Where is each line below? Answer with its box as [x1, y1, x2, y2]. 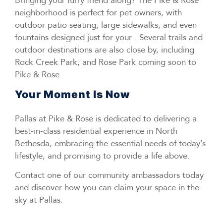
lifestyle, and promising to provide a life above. [15, 150, 190, 162]
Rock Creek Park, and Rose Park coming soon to [15, 56, 196, 68]
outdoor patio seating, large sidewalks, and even [15, 19, 197, 31]
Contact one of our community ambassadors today [15, 169, 204, 181]
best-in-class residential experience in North [15, 125, 177, 137]
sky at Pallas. [15, 194, 65, 206]
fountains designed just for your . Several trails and [15, 31, 203, 43]
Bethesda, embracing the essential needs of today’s [15, 137, 206, 149]
